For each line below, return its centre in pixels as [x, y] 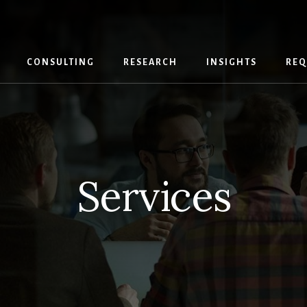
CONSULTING [60, 62]
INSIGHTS [231, 62]
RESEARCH [150, 62]
